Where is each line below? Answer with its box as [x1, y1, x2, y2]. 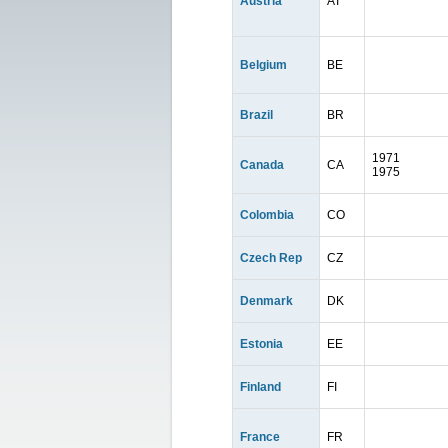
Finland [240, 380, 281, 394]
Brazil [240, 108, 273, 122]
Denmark [240, 294, 293, 308]
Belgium [240, 58, 287, 72]
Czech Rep [240, 251, 302, 265]
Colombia [240, 208, 294, 222]
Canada [240, 158, 284, 172]
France [240, 430, 280, 444]
